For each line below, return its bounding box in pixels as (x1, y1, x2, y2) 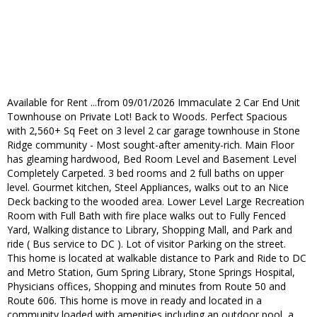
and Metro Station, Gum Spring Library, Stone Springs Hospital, (7, 265, 295, 279)
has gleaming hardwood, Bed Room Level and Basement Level (7, 152, 296, 166)
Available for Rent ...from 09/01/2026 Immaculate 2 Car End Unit (7, 96, 300, 110)
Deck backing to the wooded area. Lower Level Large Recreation (7, 195, 304, 209)
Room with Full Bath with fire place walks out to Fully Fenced (7, 209, 286, 223)
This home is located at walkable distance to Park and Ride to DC (7, 251, 306, 265)
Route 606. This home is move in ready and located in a (7, 294, 262, 308)
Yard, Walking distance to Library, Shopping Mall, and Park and (7, 223, 292, 237)
